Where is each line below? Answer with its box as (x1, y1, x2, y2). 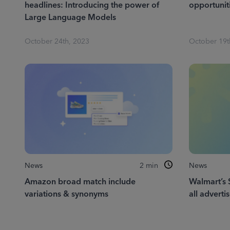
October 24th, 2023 (25, 35, 89, 48)
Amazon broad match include (25, 175, 136, 189)
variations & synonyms (25, 187, 108, 201)
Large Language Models (25, 10, 116, 25)
